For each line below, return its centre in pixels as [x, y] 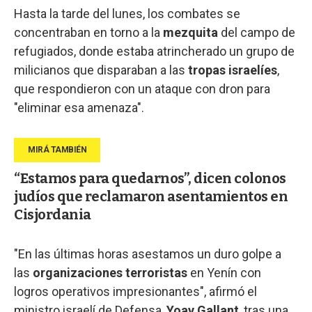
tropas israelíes [233, 70]
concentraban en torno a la [88, 32]
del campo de [257, 32]
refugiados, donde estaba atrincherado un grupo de [154, 51]
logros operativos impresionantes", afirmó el [135, 291]
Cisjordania [53, 214]
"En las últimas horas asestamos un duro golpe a [148, 253]
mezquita [190, 32]
